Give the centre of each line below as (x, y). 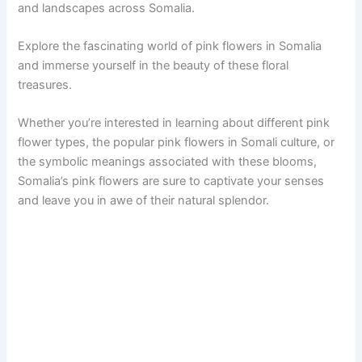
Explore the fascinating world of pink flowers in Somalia (170, 46)
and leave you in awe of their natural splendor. (144, 201)
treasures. (45, 84)
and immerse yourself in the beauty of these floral (154, 65)
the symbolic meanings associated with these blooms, (168, 162)
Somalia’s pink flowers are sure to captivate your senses (171, 181)
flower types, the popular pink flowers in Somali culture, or (177, 143)
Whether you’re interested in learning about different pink (174, 123)
